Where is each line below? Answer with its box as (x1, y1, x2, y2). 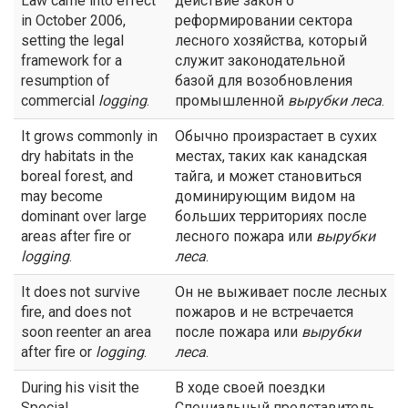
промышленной (175, 92, 288, 109)
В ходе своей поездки (175, 379, 325, 396)
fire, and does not (21, 303, 131, 321)
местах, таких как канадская (175, 148, 367, 165)
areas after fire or (21, 228, 131, 245)
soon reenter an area (21, 323, 151, 341)
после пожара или (175, 323, 301, 341)
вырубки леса (288, 92, 382, 109)
